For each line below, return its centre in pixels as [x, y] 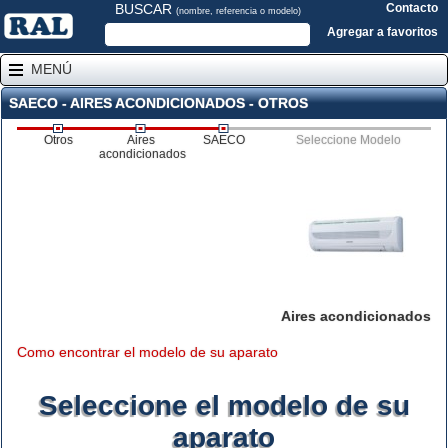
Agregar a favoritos [382, 32]
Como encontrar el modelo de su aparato [147, 352]
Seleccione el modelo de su [224, 405]
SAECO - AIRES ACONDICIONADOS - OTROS [158, 103]
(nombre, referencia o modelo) [238, 11]
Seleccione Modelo [348, 140]
